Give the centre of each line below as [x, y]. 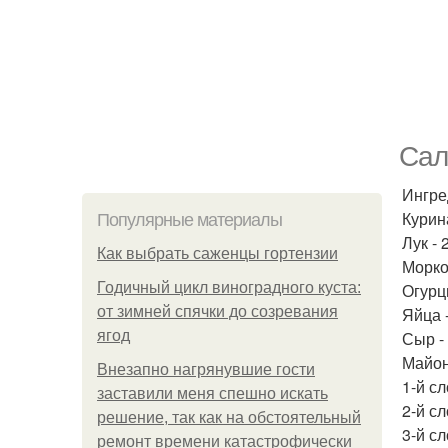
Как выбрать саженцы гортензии [217, 253]
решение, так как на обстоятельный [229, 417]
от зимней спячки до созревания [217, 311]
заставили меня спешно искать [212, 393]
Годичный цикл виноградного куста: [229, 287]
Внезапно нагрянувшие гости [206, 369]
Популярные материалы [189, 220]
